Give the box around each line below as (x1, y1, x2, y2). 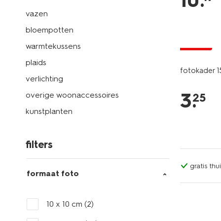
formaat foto (27, 169, 79, 178)
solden (184, 40, 208, 48)
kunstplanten (26, 107, 73, 116)
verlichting (26, 74, 63, 83)
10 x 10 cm (46, 199, 84, 209)
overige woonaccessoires (26, 90, 119, 100)
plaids (26, 58, 46, 67)
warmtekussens (26, 41, 81, 51)
